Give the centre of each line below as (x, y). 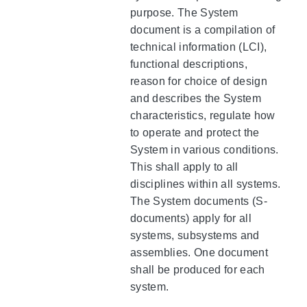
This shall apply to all (184, 167)
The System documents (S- (199, 201)
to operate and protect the (195, 132)
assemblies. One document (199, 252)
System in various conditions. (205, 149)
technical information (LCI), (199, 47)
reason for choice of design (199, 81)
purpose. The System (184, 12)
